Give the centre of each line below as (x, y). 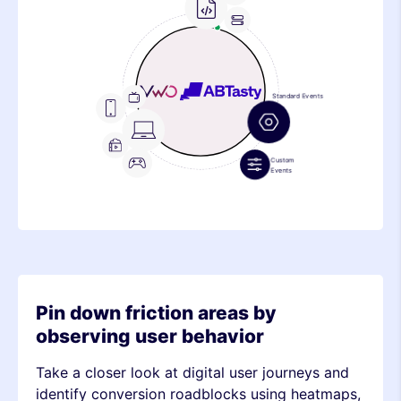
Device (225, 82)
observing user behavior (150, 337)
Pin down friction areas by (156, 313)
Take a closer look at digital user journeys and (192, 373)
